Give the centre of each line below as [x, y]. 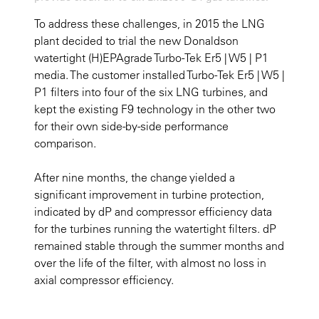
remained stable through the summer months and [159, 246]
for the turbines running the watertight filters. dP [155, 229]
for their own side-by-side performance [131, 126]
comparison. [65, 143]
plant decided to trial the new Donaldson [136, 41]
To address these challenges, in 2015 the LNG [150, 24]
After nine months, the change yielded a [135, 178]
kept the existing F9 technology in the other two [155, 109]
